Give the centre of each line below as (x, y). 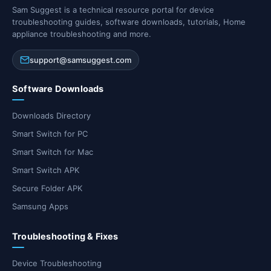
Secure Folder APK (47, 188)
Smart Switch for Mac (53, 152)
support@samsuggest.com (80, 60)
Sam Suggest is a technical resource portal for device (113, 10)
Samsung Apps (40, 207)
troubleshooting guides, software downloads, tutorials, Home (129, 22)
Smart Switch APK (46, 170)
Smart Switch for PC (50, 134)
